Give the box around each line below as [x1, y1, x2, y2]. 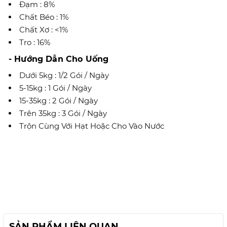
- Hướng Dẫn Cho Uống [9, 54, 109, 64]
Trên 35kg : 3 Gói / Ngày [19, 108, 107, 118]
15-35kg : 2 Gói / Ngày [19, 96, 98, 105]
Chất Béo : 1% [19, 12, 68, 22]
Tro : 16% [19, 37, 50, 47]
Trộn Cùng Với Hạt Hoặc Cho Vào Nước [19, 121, 164, 131]
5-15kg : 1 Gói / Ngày [19, 83, 92, 93]
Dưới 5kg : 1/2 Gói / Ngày [19, 70, 109, 80]
